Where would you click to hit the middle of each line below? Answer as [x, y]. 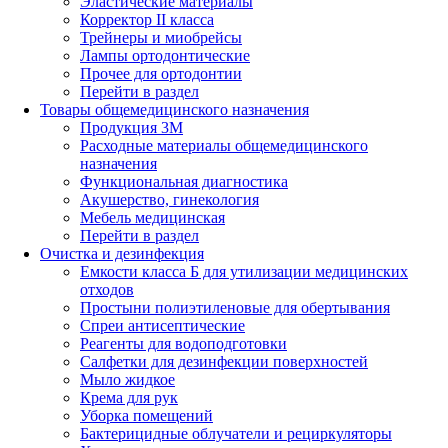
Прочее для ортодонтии [161, 74]
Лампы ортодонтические [165, 56]
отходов [107, 290]
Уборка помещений [146, 416]
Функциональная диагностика [184, 182]
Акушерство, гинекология [169, 200]
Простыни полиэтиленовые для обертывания [235, 308]
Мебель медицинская [152, 218]
